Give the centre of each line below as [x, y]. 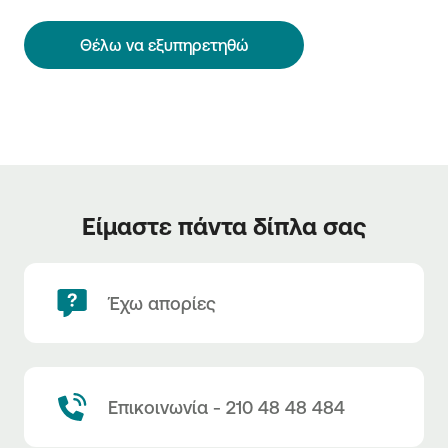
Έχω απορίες [162, 303]
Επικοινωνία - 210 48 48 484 [226, 407]
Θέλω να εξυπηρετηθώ [164, 45]
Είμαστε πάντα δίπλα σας [224, 226]
